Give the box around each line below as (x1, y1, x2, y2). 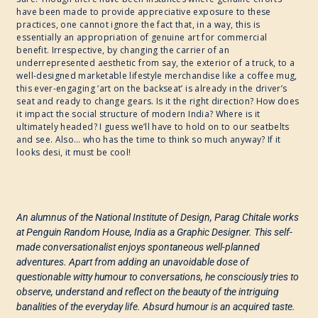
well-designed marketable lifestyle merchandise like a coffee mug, (16, 70, 297, 82)
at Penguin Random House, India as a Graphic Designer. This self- (16, 226, 293, 238)
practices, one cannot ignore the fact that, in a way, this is (16, 18, 261, 31)
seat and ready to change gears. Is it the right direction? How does (16, 95, 300, 108)
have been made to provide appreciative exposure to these (16, 6, 271, 18)
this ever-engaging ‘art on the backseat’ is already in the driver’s (16, 82, 287, 95)
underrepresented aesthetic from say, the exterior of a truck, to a (16, 57, 295, 70)
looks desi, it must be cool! (16, 146, 131, 159)
